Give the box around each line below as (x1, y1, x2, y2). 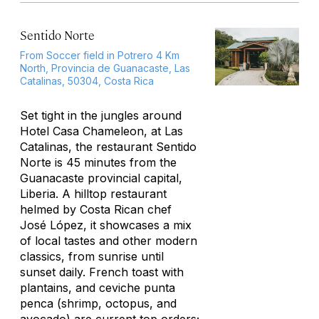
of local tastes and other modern (20, 234, 197, 248)
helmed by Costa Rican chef (20, 202, 172, 216)
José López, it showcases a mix (20, 218, 192, 232)
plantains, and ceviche (20, 281, 140, 295)
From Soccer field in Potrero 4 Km (20, 49, 179, 61)
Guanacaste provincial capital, (20, 171, 182, 185)
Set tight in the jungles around (20, 108, 182, 122)
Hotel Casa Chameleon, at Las (20, 124, 183, 138)
